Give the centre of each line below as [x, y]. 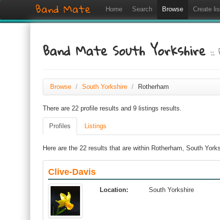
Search [142, 9]
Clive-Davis [72, 172]
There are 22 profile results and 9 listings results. [112, 108]
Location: [114, 190]
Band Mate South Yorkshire [127, 51]
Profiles [60, 126]
